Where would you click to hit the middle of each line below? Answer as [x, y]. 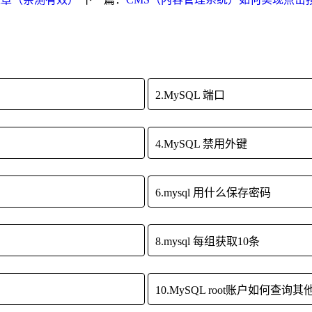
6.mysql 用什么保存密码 [213, 193]
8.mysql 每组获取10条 [207, 242]
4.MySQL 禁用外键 [201, 144]
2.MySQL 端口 [190, 95]
